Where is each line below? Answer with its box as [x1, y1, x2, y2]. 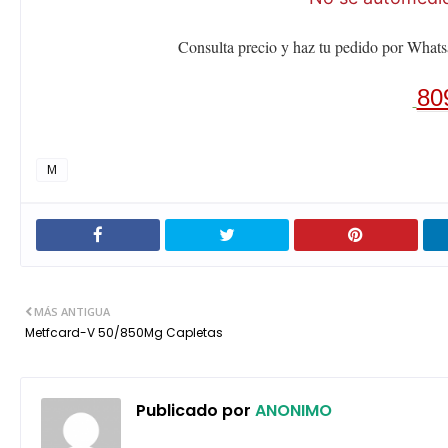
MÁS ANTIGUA [34, 304, 110, 320]
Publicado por [136, 399, 251, 423]
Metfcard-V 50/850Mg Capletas [25, 324, 223, 342]
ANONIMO [251, 399, 332, 423]
